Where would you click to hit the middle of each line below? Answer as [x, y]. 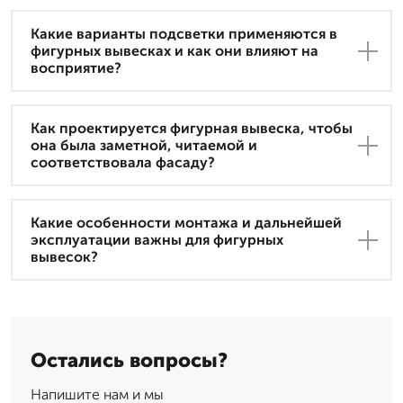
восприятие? [76, 68]
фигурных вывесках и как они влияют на [175, 51]
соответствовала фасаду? [123, 163]
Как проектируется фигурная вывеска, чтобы [192, 129]
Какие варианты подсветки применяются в [184, 34]
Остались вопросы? [129, 361]
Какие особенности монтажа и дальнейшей [186, 223]
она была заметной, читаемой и [144, 146]
